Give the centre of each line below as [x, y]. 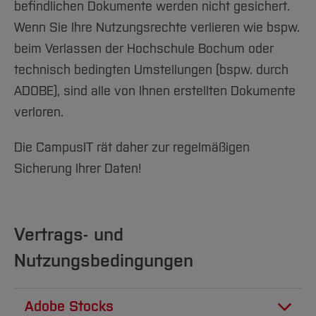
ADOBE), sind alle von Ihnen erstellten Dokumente [155, 91]
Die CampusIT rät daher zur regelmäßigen [132, 147]
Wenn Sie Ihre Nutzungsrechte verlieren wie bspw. [157, 28]
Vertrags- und [69, 235]
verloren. [39, 112]
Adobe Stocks [69, 306]
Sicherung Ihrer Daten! [78, 169]
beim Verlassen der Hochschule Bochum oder [144, 49]
